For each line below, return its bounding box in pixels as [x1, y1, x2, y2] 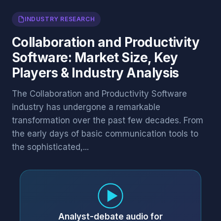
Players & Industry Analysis [12, 65, 179, 80]
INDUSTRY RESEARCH [25, 15, 95, 23]
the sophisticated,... [12, 142, 89, 152]
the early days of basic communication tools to [12, 129, 198, 139]
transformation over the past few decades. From [12, 115, 203, 125]
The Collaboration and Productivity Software [12, 89, 187, 99]
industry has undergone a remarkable [12, 102, 160, 112]
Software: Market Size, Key [12, 50, 178, 65]
